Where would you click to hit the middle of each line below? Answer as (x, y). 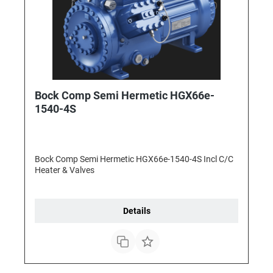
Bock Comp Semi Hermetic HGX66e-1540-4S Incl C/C (134, 159)
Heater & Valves (65, 170)
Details (136, 211)
